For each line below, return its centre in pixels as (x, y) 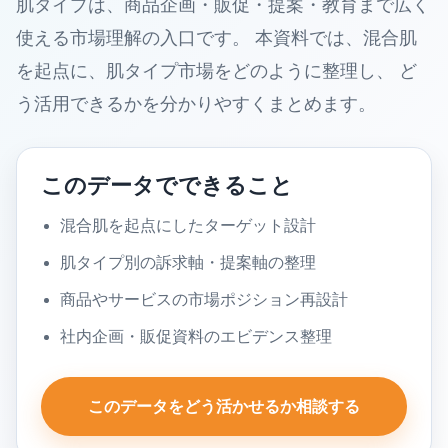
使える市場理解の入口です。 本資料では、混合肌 (216, 38)
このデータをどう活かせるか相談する (224, 406)
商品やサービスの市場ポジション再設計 (204, 299)
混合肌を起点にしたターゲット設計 (188, 225)
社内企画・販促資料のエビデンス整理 (196, 336)
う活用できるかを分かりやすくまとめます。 (196, 104)
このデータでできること (167, 185)
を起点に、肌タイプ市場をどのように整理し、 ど (216, 71)
